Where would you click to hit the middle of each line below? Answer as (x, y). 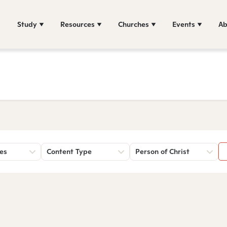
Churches (134, 24)
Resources (78, 24)
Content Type (69, 152)
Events (184, 24)
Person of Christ (162, 152)
